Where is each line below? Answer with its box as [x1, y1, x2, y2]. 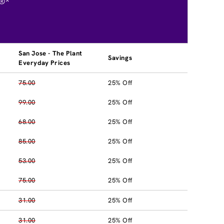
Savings [108, 53, 132, 62]
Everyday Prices [18, 58, 70, 67]
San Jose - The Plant [18, 48, 82, 57]
